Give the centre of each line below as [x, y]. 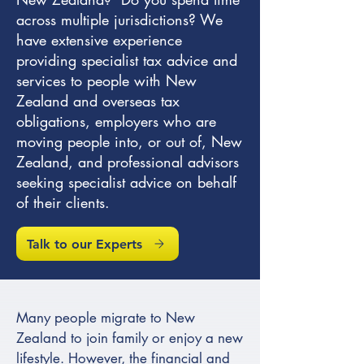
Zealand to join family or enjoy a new [130, 338]
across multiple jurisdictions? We [119, 19]
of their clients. [63, 202]
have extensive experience [99, 40]
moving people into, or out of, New [129, 141]
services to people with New [106, 80]
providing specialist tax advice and [127, 60]
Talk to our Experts [84, 244]
